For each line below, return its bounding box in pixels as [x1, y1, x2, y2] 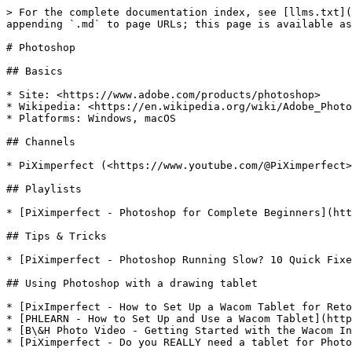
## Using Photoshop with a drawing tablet [6, 277, 258, 289]
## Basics [6, 65, 63, 77]
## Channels [6, 136, 75, 148]
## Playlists [6, 183, 82, 195]
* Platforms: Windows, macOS [6, 112, 176, 124]
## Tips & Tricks [6, 230, 107, 242]
